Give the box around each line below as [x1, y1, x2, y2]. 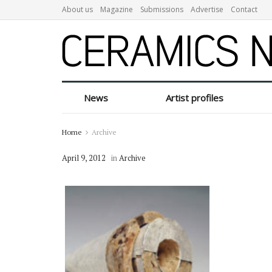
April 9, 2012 [62, 152, 106, 163]
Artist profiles [166, 92, 224, 104]
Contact [231, 4, 257, 15]
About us [62, 4, 93, 15]
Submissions [140, 4, 183, 15]
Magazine [100, 4, 133, 15]
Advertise [191, 4, 223, 15]
